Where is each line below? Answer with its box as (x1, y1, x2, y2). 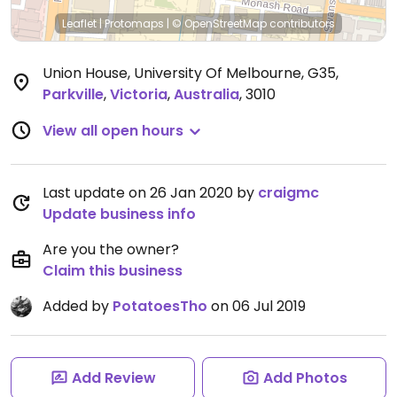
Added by (43, 296, 113, 316)
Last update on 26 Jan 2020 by (43, 183, 258, 203)
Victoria (110, 84, 167, 105)
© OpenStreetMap (172, 16, 267, 31)
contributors (267, 16, 335, 31)
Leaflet (62, 16, 97, 31)
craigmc (258, 183, 319, 203)
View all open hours (43, 121, 183, 141)
